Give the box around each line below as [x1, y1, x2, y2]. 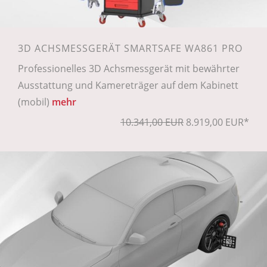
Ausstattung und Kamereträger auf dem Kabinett [18, 79, 238, 92]
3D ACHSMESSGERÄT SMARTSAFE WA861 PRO [18, 42, 243, 55]
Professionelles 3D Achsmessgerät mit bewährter [18, 62, 240, 76]
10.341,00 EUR [120, 116, 184, 129]
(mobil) [18, 95, 52, 109]
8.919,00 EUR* [184, 116, 249, 129]
